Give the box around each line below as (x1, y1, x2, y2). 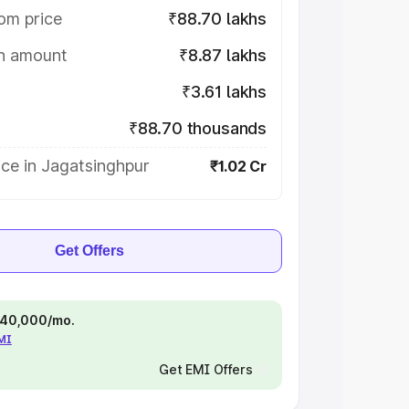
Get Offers (55, 243, 124, 258)
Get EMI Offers (158, 362, 253, 377)
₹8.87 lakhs (178, 46, 267, 65)
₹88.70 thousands (128, 119, 267, 138)
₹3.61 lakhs (181, 82, 267, 101)
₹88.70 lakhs (168, 9, 267, 28)
